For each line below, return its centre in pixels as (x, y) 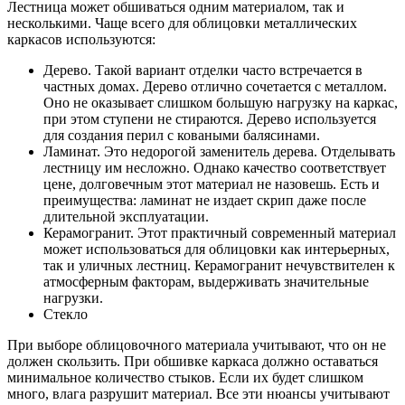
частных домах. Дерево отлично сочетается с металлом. (215, 87)
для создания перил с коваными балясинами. (182, 136)
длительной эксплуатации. (126, 217)
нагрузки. (73, 298)
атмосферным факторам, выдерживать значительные (206, 282)
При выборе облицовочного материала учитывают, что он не (197, 345)
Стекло (66, 315)
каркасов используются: (81, 40)
